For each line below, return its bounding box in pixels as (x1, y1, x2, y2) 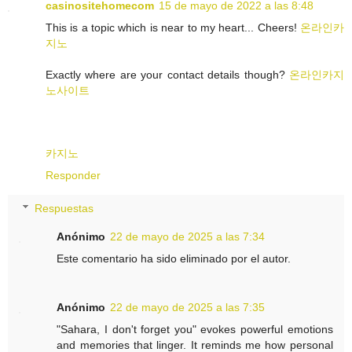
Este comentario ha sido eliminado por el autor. (57, 251, 291, 265)
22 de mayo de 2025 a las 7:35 (110, 300, 266, 313)
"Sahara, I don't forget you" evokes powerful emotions (57, 322, 333, 335)
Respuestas (35, 201, 94, 214)
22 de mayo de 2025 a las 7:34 (110, 229, 266, 243)
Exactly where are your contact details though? (46, 68, 289, 82)
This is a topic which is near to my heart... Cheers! (46, 21, 300, 35)
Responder (46, 169, 101, 182)
